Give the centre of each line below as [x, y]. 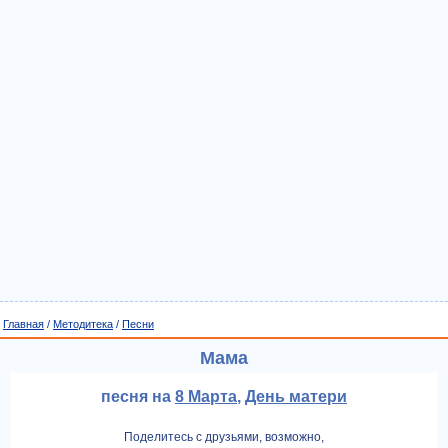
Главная [23, 324]
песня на [138, 396]
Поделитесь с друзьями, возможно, [224, 437]
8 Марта [206, 396]
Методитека [83, 324]
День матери [296, 396]
